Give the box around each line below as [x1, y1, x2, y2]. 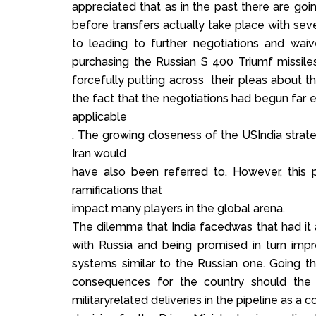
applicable [72, 110, 127, 124]
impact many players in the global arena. [72, 202, 285, 216]
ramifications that [72, 183, 162, 197]
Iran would [72, 147, 126, 161]
